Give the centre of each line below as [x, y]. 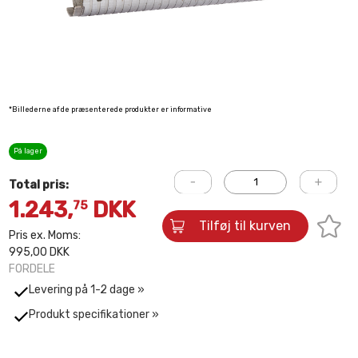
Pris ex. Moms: [45, 235]
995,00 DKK [40, 252]
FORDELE [32, 269]
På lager [28, 151]
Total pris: [39, 185]
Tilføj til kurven [245, 225]
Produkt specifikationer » [94, 314]
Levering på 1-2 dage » [87, 290]
